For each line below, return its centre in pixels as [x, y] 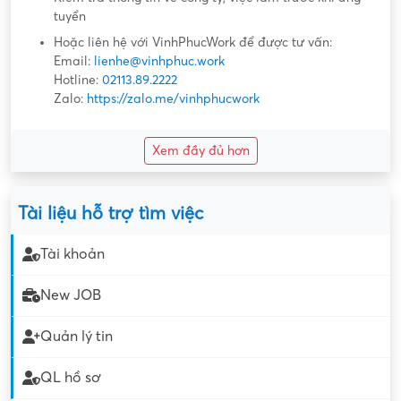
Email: [74, 61]
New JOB [71, 296]
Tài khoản [73, 255]
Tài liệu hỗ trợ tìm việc [111, 213]
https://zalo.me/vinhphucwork [173, 98]
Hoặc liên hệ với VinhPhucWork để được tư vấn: [193, 42]
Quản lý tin [77, 337]
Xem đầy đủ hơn [200, 150]
